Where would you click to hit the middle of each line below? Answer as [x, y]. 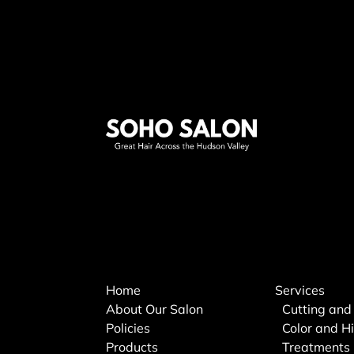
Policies [128, 328]
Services [300, 290]
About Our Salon [155, 309]
